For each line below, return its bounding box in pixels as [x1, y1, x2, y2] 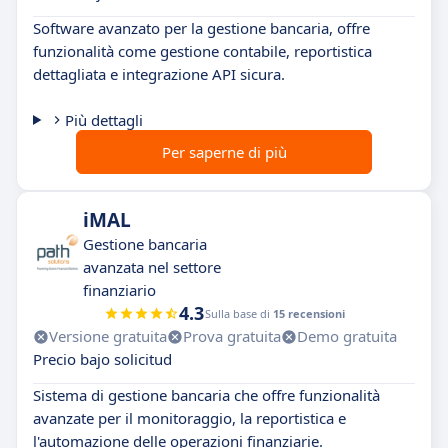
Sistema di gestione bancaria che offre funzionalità [33, 385, 380, 405]
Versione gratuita [49, 326, 167, 346]
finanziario [83, 280, 156, 300]
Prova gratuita [183, 326, 281, 346]
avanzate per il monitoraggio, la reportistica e [33, 408, 346, 428]
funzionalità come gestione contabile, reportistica [33, 41, 372, 61]
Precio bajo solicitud [33, 349, 172, 369]
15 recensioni [272, 306, 345, 321]
